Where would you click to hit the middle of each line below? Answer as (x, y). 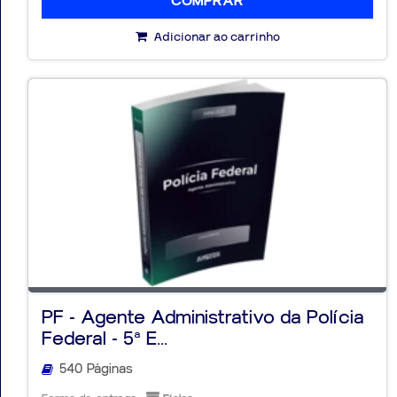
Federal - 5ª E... (105, 339)
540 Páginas (96, 370)
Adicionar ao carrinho (215, 37)
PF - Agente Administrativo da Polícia (203, 318)
